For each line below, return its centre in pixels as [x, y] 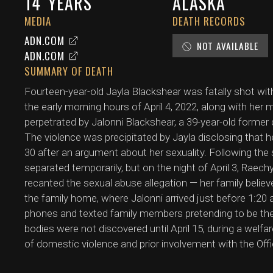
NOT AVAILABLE [228, 45]
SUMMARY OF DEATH [69, 71]
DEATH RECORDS [209, 21]
